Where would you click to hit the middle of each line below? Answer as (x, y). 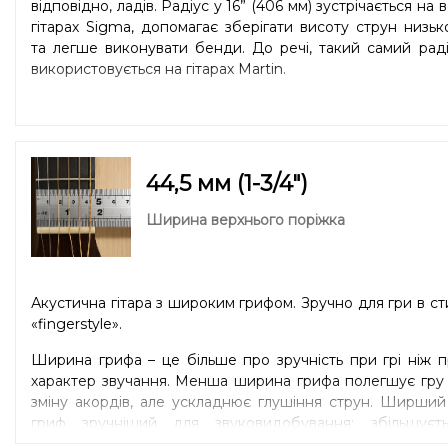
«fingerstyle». (76, 323)
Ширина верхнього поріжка (245, 219)
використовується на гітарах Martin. (158, 68)
